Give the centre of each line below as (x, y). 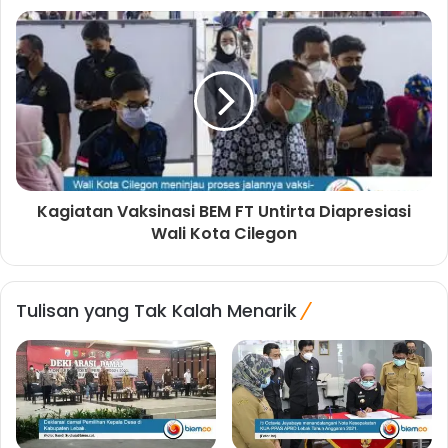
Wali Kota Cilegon (224, 233)
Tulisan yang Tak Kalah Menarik (156, 310)
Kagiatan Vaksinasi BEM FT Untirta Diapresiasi (224, 211)
